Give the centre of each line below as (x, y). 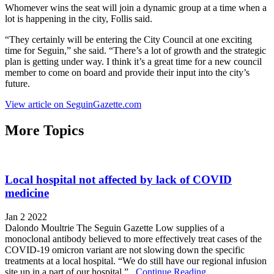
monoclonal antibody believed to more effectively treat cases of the (133, 239)
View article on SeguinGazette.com (73, 104)
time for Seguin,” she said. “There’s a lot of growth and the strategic (135, 50)
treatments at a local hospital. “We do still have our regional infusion (136, 261)
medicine (27, 193)
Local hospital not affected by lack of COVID (118, 180)
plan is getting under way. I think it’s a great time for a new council (133, 61)
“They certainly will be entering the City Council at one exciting (128, 39)
